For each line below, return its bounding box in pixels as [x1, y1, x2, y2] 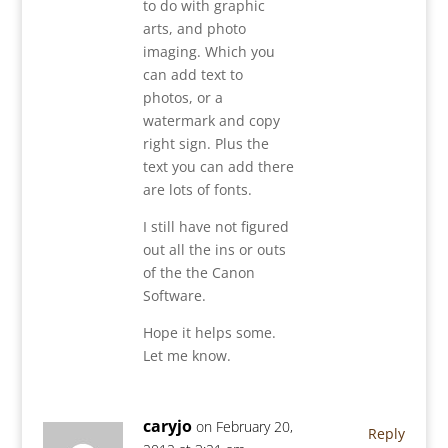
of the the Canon [142, 263, 255, 283]
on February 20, [195, 417, 293, 437]
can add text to [142, 65, 243, 85]
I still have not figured [142, 217, 289, 237]
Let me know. [142, 346, 231, 366]
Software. [142, 286, 206, 306]
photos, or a [142, 88, 223, 108]
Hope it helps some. [142, 323, 276, 343]
